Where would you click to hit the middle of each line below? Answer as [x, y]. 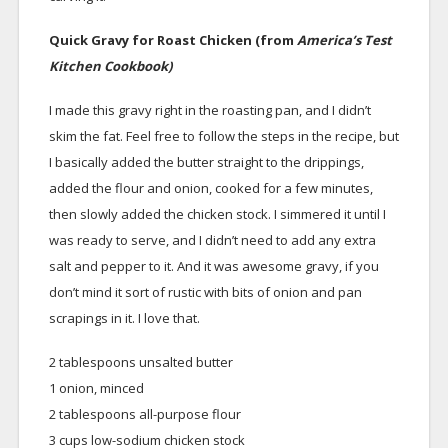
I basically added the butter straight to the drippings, [206, 162]
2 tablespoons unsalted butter [140, 362]
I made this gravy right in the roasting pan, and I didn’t [209, 110]
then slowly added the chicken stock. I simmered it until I [217, 214]
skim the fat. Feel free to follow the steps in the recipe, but [223, 136]
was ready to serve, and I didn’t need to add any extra [212, 240]
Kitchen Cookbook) [110, 66]
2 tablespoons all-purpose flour [144, 414]
